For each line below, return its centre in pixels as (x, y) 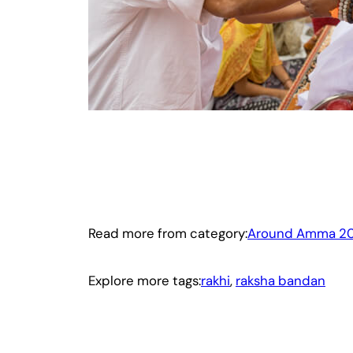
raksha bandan (281, 280)
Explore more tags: (145, 280)
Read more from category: (168, 234)
